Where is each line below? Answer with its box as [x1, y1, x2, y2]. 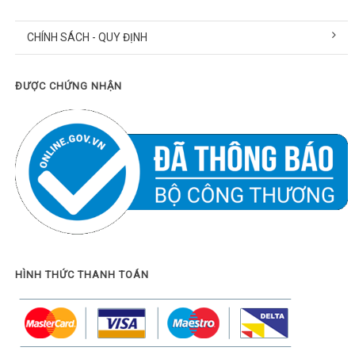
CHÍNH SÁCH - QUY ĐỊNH [26, 30, 147, 44]
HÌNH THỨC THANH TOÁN [14, 268, 149, 281]
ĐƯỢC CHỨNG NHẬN [14, 79, 122, 92]
